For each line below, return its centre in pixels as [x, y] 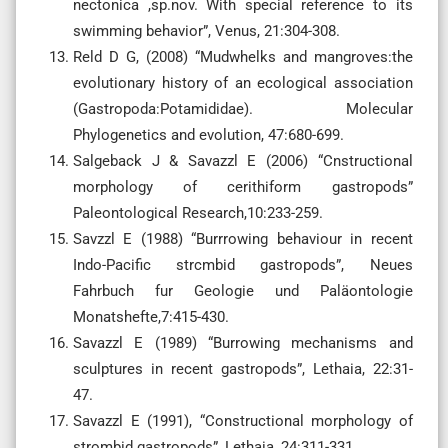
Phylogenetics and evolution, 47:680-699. [208, 134]
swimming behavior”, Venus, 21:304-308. [206, 30]
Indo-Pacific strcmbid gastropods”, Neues [243, 264]
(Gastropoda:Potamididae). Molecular [243, 108]
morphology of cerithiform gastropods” [243, 186]
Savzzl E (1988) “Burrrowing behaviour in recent [243, 238]
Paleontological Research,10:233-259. [198, 212]
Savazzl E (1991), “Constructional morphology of [243, 420]
